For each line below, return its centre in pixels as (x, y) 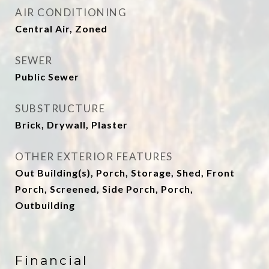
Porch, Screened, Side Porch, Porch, (104, 189)
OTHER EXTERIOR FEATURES (94, 156)
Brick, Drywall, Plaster (71, 125)
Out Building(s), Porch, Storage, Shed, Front (125, 173)
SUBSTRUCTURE (60, 108)
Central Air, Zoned (61, 29)
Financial (52, 260)
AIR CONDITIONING (71, 12)
